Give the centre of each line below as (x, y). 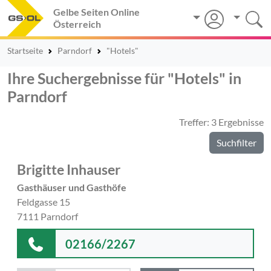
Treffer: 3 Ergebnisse (221, 122)
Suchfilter (237, 142)
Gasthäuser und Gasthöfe (72, 187)
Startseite (25, 51)
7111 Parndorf (47, 216)
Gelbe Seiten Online (96, 12)
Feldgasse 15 (44, 202)
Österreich (77, 24)
